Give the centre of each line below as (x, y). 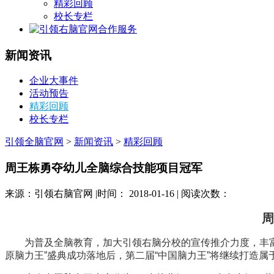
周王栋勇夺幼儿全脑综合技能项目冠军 (104, 168)
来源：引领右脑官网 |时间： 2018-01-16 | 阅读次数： (117, 193)
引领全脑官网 (34, 142)
